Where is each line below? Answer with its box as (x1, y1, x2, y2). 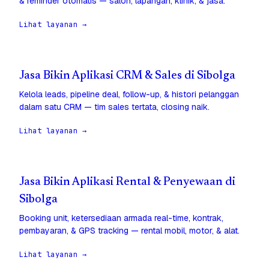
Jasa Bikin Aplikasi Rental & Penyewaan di (19, 177, 235, 189)
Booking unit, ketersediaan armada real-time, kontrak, (19, 213, 223, 224)
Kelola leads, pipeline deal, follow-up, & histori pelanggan (19, 89, 239, 100)
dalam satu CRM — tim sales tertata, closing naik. (19, 101, 210, 113)
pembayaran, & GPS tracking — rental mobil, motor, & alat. (19, 225, 240, 237)
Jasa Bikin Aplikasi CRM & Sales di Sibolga (19, 70, 235, 82)
